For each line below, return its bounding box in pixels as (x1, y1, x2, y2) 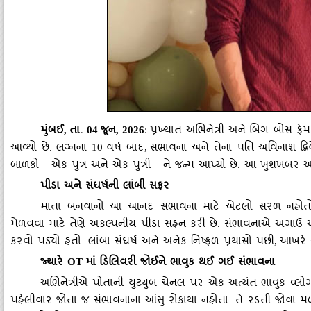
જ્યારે (40, 255, 67, 272)
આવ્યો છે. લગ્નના (10, 140, 92, 158)
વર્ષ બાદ (106, 140, 144, 158)
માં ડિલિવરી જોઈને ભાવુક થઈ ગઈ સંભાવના (85, 255, 275, 272)
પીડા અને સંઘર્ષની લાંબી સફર (40, 178, 169, 196)
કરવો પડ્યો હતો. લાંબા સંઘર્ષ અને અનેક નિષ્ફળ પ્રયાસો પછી (10, 234, 274, 251)
